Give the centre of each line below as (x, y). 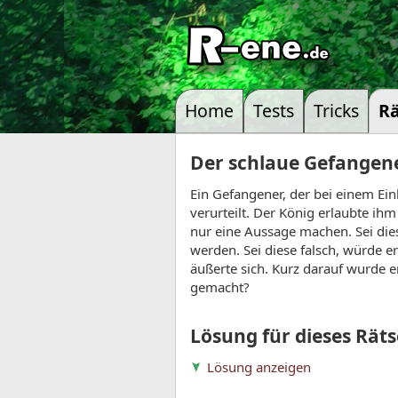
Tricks (336, 111)
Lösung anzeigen (259, 367)
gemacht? (220, 287)
